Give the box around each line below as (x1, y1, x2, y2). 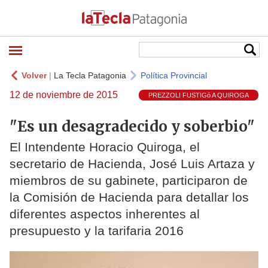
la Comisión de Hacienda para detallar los (10, 190, 249, 205)
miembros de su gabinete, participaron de (10, 173, 248, 188)
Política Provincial (141, 71, 207, 80)
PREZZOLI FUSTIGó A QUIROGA (148, 92, 249, 99)
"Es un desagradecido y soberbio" (10, 117, 255, 136)
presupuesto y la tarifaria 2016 (10, 224, 184, 238)
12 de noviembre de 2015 (10, 90, 118, 100)
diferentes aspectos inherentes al (10, 207, 200, 221)
